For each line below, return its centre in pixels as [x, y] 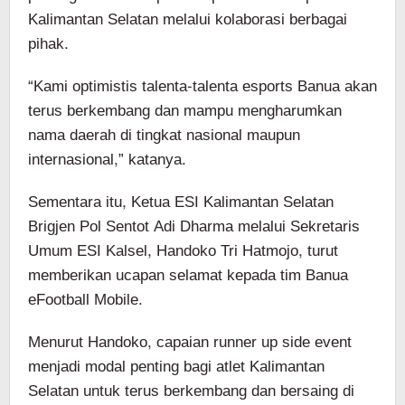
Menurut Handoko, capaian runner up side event [190, 342]
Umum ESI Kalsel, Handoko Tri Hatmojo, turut [183, 250]
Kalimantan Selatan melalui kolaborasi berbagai [188, 19]
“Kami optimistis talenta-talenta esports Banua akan [202, 86]
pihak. [48, 43]
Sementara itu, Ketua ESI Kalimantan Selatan [181, 202]
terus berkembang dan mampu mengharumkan [185, 110]
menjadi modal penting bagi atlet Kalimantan [176, 366]
